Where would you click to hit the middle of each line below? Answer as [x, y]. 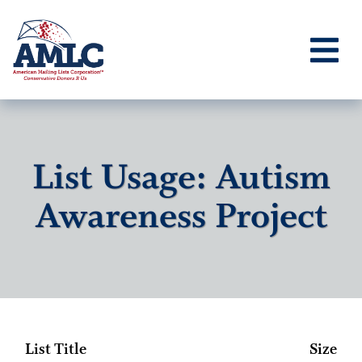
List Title [56, 350]
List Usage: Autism [181, 179]
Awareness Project [181, 218]
